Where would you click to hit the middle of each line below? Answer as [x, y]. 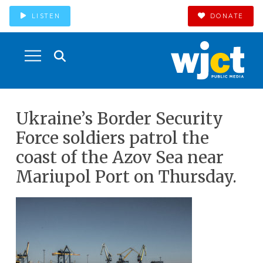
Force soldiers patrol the [112, 138]
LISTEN [46, 16]
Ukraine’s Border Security [119, 119]
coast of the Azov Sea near [119, 157]
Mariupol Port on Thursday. [126, 177]
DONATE [227, 16]
